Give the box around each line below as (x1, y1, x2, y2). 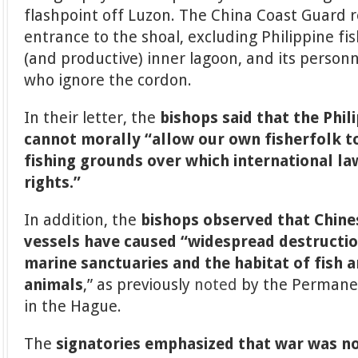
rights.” (24, 173, 86, 192)
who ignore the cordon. (24, 70, 193, 89)
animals (24, 275, 84, 294)
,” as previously (83, 275, 195, 294)
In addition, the (24, 210, 141, 229)
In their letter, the (24, 108, 161, 127)
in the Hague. (24, 296, 122, 316)
